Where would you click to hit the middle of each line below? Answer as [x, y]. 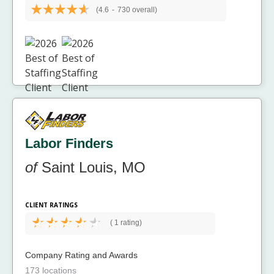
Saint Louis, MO [91, 167]
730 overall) [137, 10]
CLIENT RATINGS [51, 205]
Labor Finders [69, 143]
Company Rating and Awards [81, 255]
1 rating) [127, 222]
